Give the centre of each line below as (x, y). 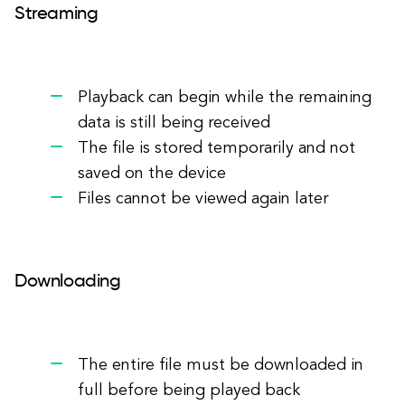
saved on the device (152, 174)
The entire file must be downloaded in (221, 365)
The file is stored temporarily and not (217, 148)
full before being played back (189, 391)
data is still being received (174, 123)
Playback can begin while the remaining (225, 98)
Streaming (57, 14)
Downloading (68, 282)
